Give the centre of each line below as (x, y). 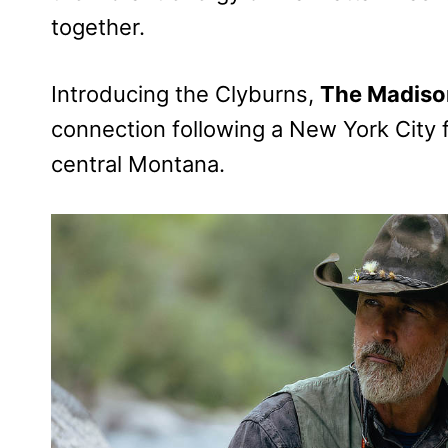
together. (98, 27)
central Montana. (138, 164)
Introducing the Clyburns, (185, 94)
